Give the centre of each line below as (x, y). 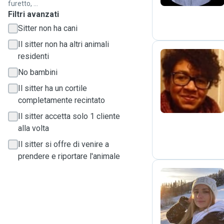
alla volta (33, 128)
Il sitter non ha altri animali (63, 44)
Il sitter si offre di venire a (63, 144)
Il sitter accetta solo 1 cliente (69, 116)
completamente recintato (61, 100)
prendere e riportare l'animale (69, 156)
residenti (33, 56)
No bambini (38, 72)
